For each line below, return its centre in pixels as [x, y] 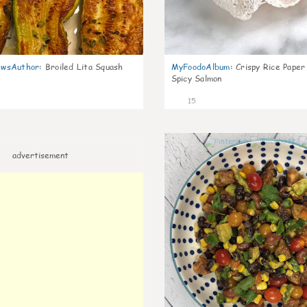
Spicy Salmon [196, 78]
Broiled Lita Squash [84, 67]
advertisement [40, 155]
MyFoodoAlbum [200, 67]
